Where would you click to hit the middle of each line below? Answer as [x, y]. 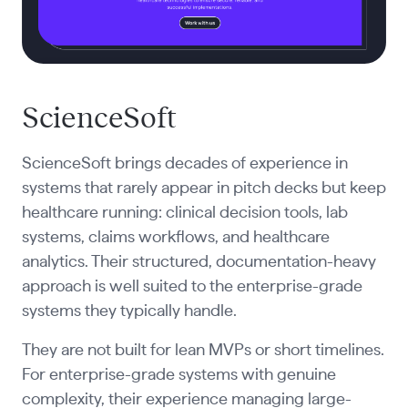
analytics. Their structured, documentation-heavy [199, 263]
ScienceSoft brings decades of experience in [184, 164]
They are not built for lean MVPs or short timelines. [203, 351]
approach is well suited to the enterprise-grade [192, 287]
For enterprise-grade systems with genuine [178, 376]
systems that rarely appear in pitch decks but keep [204, 189]
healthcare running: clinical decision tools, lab [184, 214]
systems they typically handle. [129, 312]
